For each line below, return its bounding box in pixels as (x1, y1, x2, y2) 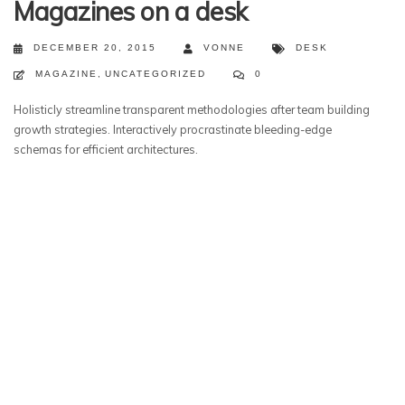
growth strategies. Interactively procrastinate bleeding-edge (14, 122, 332, 137)
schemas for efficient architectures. (14, 142, 198, 156)
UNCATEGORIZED (105, 69, 206, 79)
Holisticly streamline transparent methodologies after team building (14, 102, 370, 117)
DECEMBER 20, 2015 (33, 42, 156, 52)
